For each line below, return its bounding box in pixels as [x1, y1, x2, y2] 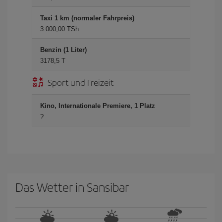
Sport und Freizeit [48, 76, 113, 88]
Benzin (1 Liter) [40, 46, 87, 54]
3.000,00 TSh [40, 25, 79, 33]
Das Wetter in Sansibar [15, 178, 129, 195]
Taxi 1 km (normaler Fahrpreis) [40, 14, 134, 22]
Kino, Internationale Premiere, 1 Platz [40, 102, 155, 110]
